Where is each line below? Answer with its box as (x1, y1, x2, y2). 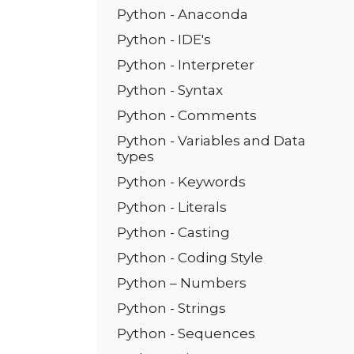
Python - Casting (117, 224, 230, 240)
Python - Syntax (117, 82, 223, 98)
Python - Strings (117, 300, 226, 316)
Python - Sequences (117, 326, 255, 341)
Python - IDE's (117, 32, 211, 47)
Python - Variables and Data (117, 133, 306, 149)
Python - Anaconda (117, 6, 248, 22)
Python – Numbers (117, 275, 247, 291)
